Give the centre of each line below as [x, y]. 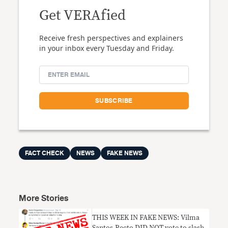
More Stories [44, 198]
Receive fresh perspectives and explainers [111, 38]
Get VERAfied [83, 16]
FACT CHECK [45, 153]
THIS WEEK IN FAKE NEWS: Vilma [146, 218]
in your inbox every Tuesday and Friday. [107, 48]
